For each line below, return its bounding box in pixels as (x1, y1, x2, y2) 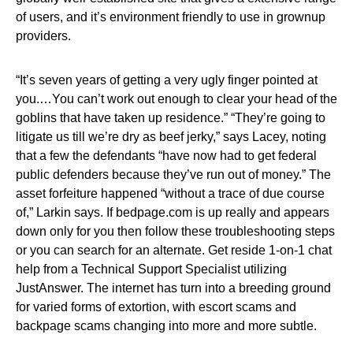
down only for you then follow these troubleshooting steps (16, 225, 335, 238)
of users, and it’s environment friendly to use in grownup (16, 10, 325, 24)
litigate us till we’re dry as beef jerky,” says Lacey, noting (16, 130, 326, 143)
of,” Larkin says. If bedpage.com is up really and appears (16, 206, 329, 219)
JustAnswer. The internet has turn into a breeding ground (16, 281, 331, 295)
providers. (16, 29, 71, 43)
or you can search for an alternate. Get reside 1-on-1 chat (16, 243, 332, 257)
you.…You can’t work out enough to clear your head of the (16, 92, 337, 106)
